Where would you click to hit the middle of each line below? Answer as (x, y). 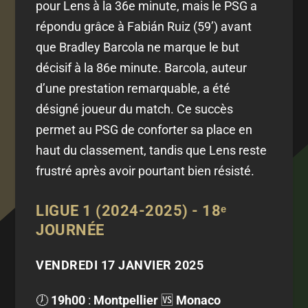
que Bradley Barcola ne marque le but (138, 47)
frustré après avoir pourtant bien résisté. (145, 171)
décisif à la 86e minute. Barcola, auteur (142, 68)
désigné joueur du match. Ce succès (135, 109)
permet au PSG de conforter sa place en (144, 130)
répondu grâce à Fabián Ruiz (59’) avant (144, 27)
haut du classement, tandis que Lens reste (152, 151)
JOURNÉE (70, 230)
